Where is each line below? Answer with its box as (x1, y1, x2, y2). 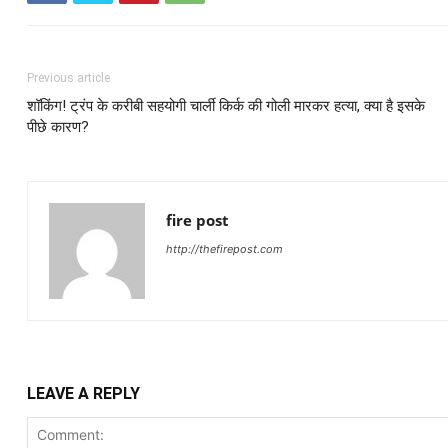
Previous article (26, 71, 110, 85)
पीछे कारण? (26, 118, 89, 136)
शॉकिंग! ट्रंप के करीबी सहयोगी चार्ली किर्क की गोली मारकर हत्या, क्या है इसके (26, 97, 425, 115)
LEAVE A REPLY (26, 384, 140, 403)
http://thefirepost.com (165, 242, 283, 256)
